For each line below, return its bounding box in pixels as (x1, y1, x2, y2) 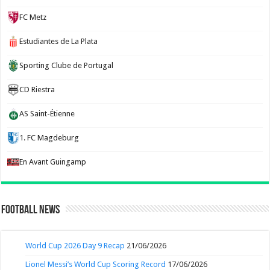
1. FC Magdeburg (19, 133, 80, 142)
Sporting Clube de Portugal (19, 60, 114, 70)
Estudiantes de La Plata (19, 36, 98, 46)
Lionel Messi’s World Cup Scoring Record (25, 259, 166, 269)
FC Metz (19, 12, 47, 22)
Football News (1, 204, 60, 216)
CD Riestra (19, 84, 55, 94)
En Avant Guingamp (19, 157, 87, 166)
